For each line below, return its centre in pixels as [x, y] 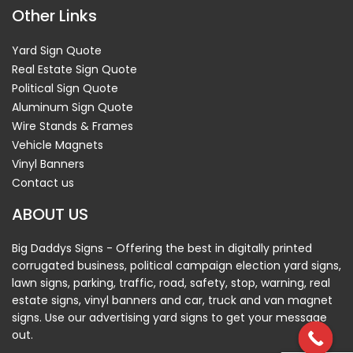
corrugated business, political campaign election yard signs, [176, 266]
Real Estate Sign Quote [74, 69]
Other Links [54, 16]
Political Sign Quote [65, 88]
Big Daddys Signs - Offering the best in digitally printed [162, 248]
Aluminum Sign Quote [72, 107]
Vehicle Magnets [58, 145]
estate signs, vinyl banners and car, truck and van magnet [172, 300]
